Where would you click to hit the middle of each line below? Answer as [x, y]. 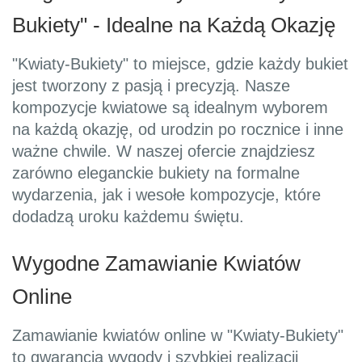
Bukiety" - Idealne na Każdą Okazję [174, 25]
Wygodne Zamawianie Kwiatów [156, 264]
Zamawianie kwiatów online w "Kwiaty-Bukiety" [178, 336]
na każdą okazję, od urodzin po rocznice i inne [178, 130]
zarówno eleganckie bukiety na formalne [156, 173]
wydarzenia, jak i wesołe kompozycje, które [166, 195]
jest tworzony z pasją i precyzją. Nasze [151, 86]
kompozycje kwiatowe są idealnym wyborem [170, 108]
